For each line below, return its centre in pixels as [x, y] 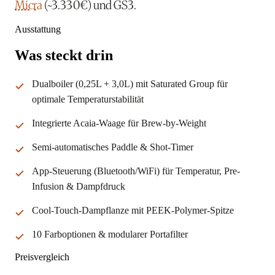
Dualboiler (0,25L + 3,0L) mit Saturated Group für [130, 84]
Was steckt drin [64, 56]
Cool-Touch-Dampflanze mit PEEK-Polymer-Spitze [133, 211]
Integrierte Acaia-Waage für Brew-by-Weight [119, 123]
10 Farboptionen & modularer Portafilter [110, 234]
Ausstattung [38, 29]
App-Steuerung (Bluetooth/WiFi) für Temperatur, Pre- [136, 171]
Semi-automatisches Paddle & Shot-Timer [113, 147]
